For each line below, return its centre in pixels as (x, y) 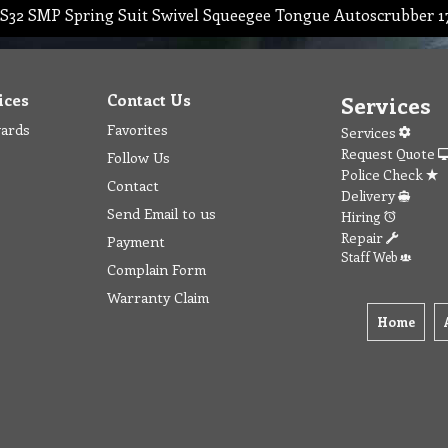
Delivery (369, 195)
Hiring (362, 216)
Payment (136, 240)
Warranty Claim (158, 296)
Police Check (383, 174)
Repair (363, 237)
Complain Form (156, 268)
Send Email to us (161, 212)
